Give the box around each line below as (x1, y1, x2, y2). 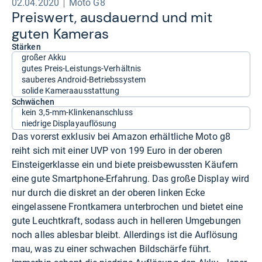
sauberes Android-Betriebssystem (22, 74, 146, 84)
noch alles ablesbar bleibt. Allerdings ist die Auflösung (12, 229, 238, 240)
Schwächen (12, 96, 54, 106)
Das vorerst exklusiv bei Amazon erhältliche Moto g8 (12, 130, 230, 142)
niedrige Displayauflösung (22, 118, 117, 128)
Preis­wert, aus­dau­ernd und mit (12, 8, 212, 26)
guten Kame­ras (12, 24, 109, 43)
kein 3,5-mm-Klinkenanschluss (22, 107, 133, 117)
